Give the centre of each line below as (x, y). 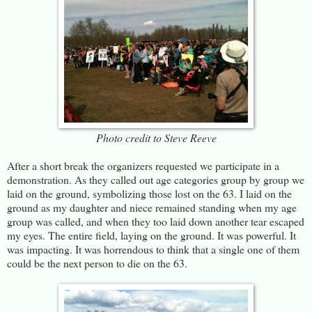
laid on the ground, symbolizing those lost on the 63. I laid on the (149, 193)
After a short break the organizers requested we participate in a (143, 165)
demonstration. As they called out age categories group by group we (156, 179)
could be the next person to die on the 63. (97, 263)
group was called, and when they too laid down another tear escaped (156, 221)
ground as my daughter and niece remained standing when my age (152, 207)
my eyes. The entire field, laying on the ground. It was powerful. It (151, 235)
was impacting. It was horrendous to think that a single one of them (153, 249)
